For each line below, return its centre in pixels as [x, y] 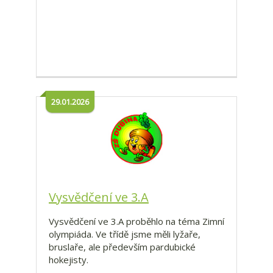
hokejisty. [70, 260]
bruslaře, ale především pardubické [122, 247]
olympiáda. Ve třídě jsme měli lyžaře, [125, 234]
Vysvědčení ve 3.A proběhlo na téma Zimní [136, 222]
